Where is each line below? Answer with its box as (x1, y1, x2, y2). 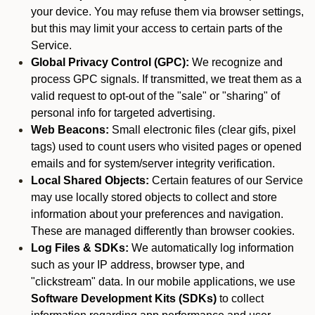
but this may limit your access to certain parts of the (31, 22, 283, 34)
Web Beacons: (31, 124, 109, 136)
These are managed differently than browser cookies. (31, 225, 295, 237)
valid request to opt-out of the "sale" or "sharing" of (31, 90, 280, 102)
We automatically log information (129, 242, 294, 254)
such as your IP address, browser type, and (31, 259, 245, 271)
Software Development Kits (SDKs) (31, 292, 217, 304)
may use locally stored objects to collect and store (31, 191, 277, 203)
